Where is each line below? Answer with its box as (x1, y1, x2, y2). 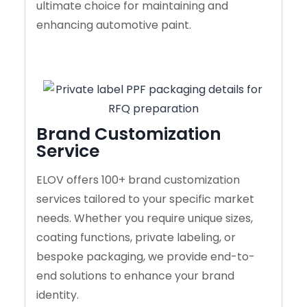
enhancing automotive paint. (36, 16, 191, 33)
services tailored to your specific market (36, 191, 254, 207)
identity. (36, 286, 79, 303)
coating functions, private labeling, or (36, 229, 236, 245)
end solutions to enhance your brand (36, 267, 234, 284)
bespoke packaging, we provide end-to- (36, 248, 255, 265)
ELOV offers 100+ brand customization (36, 171, 240, 188)
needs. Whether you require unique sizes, (36, 210, 253, 226)
